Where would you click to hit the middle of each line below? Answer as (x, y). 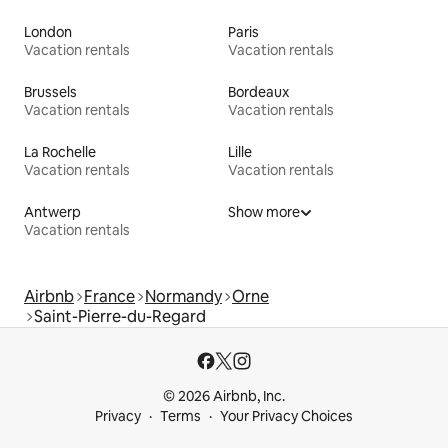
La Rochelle (60, 152)
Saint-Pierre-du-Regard (120, 317)
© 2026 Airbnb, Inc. (224, 396)
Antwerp (52, 212)
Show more (264, 212)
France (109, 297)
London (48, 32)
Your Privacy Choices (286, 416)
